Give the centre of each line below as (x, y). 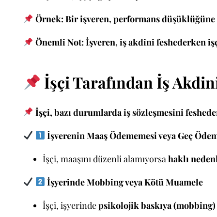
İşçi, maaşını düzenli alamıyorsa (105, 159)
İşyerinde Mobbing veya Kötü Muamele (124, 182)
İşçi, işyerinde (70, 205)
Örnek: (49, 19)
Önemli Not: (59, 42)
